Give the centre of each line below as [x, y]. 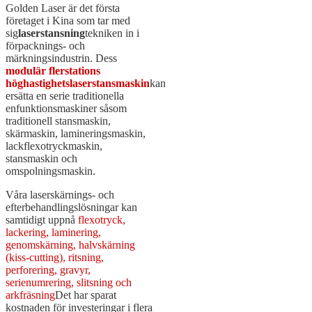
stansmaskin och [41, 158]
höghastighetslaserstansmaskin [78, 83]
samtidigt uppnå [40, 219]
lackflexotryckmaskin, [54, 146]
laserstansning [52, 33]
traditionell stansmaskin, [58, 120]
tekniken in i [112, 33]
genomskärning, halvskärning [70, 244]
